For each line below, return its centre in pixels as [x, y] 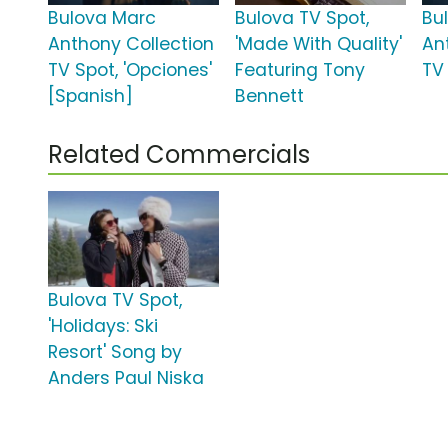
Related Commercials [179, 155]
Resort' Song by [115, 352]
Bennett [270, 96]
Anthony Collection [131, 44]
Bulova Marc [102, 18]
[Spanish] [90, 96]
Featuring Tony [300, 70]
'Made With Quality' [319, 44]
